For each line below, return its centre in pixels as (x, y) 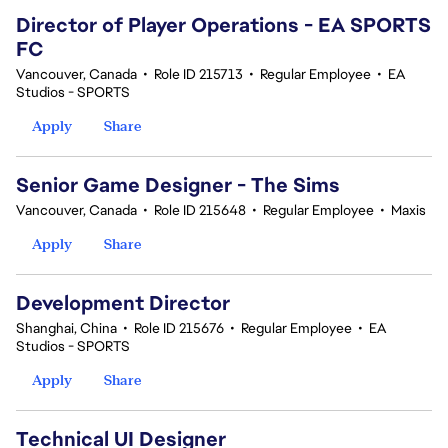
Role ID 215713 (198, 74)
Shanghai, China (66, 328)
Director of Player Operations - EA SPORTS (223, 25)
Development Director (123, 303)
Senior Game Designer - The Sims (178, 185)
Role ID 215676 (179, 328)
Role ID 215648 (200, 210)
